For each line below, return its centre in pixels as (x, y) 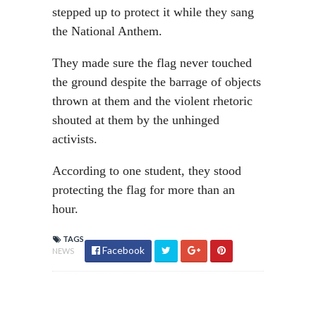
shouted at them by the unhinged (136, 120)
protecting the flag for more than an (144, 190)
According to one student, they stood (147, 171)
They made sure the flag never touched (152, 63)
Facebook (122, 250)
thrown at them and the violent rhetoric (152, 101)
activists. (75, 139)
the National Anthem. (107, 31)
